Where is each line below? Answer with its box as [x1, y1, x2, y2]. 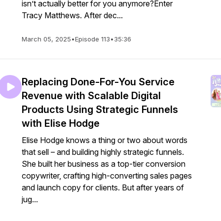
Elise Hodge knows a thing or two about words [22, 135, 187, 145]
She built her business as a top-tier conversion [22, 159, 185, 169]
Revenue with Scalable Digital [22, 90, 161, 102]
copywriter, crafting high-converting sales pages [22, 171, 192, 181]
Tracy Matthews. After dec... [22, 10, 123, 20]
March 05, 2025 [22, 35, 71, 43]
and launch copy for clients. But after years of [22, 183, 184, 192]
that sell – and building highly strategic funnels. [22, 147, 184, 157]
